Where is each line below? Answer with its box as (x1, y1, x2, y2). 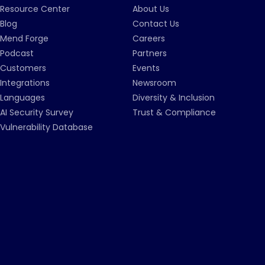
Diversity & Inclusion (132, 92, 215, 104)
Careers (132, 33, 165, 44)
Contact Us (132, 18, 179, 30)
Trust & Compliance (132, 106, 216, 118)
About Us (132, 3, 169, 15)
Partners (132, 47, 167, 59)
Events (132, 62, 160, 74)
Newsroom (132, 77, 176, 89)
